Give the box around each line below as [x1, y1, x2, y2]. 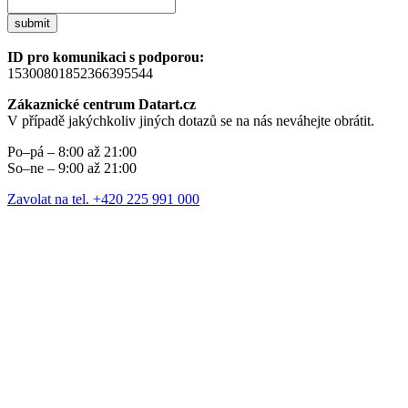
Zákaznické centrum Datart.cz [7, 97, 196, 113]
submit [15, 16, 50, 31]
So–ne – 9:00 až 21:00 [7, 160, 137, 177]
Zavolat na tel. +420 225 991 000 [7, 191, 199, 208]
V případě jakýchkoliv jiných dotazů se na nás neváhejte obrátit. [7, 113, 374, 129]
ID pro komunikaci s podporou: [7, 49, 204, 66]
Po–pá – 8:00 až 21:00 [7, 144, 137, 160]
